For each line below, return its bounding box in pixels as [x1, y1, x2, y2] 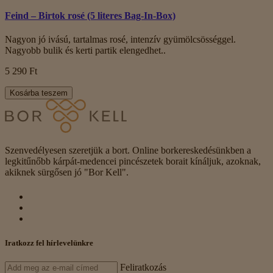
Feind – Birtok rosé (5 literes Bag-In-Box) [5, 10, 175, 21]
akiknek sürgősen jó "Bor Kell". [5, 167, 129, 178]
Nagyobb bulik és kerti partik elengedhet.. [5, 45, 166, 56]
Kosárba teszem [10, 88, 68, 98]
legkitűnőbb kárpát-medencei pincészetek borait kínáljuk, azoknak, [5, 156, 261, 167]
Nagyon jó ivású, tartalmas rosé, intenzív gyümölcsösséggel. [5, 34, 236, 45]
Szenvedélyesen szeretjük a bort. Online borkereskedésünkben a [5, 145, 251, 156]
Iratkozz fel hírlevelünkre [5, 238, 93, 247]
